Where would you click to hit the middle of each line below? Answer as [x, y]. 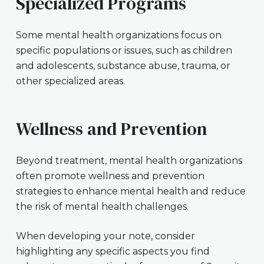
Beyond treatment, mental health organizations [129, 161]
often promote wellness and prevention [110, 176]
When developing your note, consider [105, 236]
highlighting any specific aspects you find [113, 252]
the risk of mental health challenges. [102, 207]
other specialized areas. [70, 81]
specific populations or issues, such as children [124, 51]
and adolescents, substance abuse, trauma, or [123, 66]
